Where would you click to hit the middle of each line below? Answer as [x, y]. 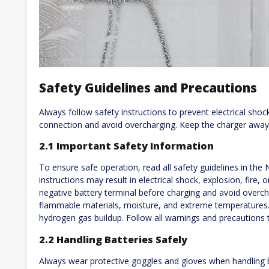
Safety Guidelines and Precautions [148, 88]
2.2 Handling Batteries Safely [113, 239]
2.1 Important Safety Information [126, 146]
